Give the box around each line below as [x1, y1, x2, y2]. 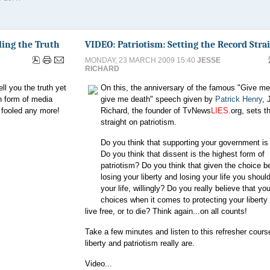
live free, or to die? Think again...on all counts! [85, 207, 247, 216]
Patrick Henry [215, 95, 262, 104]
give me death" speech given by [101, 95, 215, 104]
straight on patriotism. [101, 118, 177, 127]
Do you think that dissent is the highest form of [101, 149, 265, 159]
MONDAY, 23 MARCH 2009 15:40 [85, 56, 197, 64]
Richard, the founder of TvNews [101, 106, 211, 115]
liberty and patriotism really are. [85, 239, 195, 248]
